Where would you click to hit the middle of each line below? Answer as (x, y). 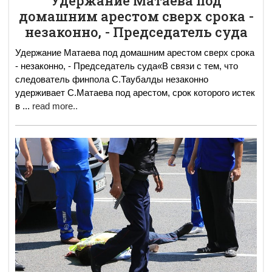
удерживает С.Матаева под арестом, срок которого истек (135, 93)
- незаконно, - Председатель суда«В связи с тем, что (127, 66)
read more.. (55, 106)
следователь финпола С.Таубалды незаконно (112, 80)
